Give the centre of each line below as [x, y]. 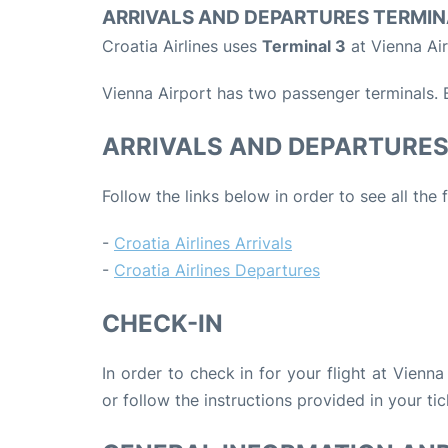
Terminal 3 [304, 46]
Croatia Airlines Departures [217, 270]
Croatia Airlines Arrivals [203, 243]
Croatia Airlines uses [182, 46]
